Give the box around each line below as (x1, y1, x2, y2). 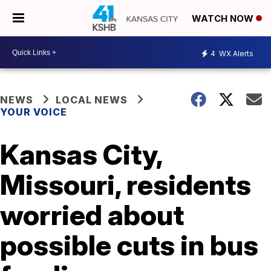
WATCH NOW (192, 13, 256, 25)
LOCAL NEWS (56, 94, 128, 106)
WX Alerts (217, 48, 253, 58)
